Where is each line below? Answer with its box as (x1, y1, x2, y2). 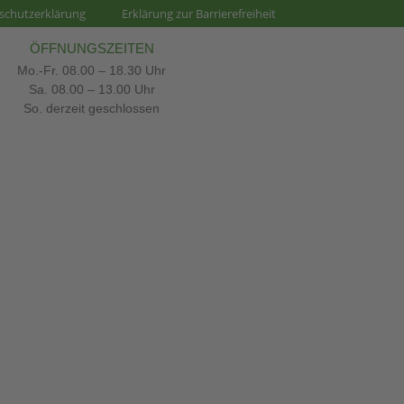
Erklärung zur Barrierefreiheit (122, 5, 276, 22)
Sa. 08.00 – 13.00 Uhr (28, 81, 155, 96)
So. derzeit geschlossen (23, 100, 160, 115)
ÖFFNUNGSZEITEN (29, 40, 154, 56)
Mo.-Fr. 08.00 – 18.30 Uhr (17, 62, 166, 78)
